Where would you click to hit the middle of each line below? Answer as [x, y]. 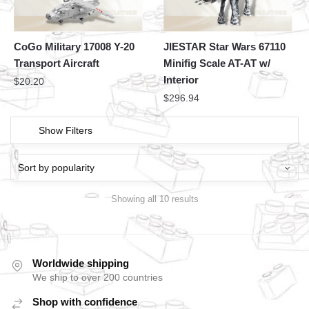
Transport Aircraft [57, 63]
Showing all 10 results [154, 199]
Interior [181, 80]
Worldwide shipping [81, 263]
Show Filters [66, 131]
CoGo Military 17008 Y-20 [74, 47]
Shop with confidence [85, 301]
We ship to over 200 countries [98, 277]
